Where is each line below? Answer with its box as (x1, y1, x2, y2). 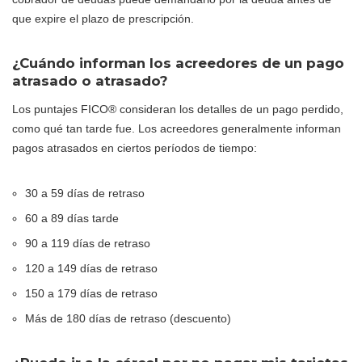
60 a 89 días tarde (25, 211, 119, 225)
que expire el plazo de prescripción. (12, 11, 194, 25)
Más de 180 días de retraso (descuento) (25, 311, 231, 325)
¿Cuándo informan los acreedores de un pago (12, 54, 344, 71)
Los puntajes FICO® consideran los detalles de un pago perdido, (12, 102, 343, 116)
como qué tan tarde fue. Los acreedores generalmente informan (12, 121, 341, 135)
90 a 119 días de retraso (25, 236, 150, 250)
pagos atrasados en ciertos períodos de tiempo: (12, 141, 257, 154)
